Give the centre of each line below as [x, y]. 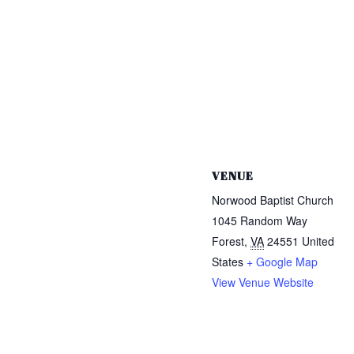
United [318, 241]
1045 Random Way [260, 221]
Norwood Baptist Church [273, 200]
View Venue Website [263, 282]
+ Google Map [282, 262]
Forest [228, 241]
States [228, 262]
